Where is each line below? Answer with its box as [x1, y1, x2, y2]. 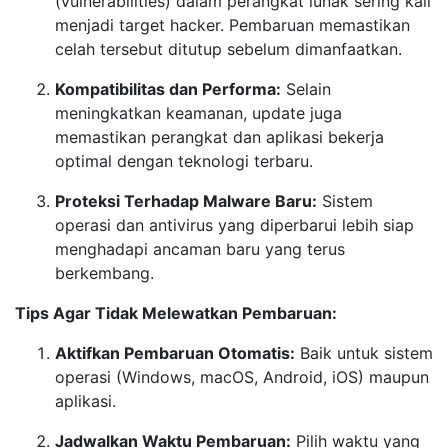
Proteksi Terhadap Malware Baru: [55, 191, 317, 211]
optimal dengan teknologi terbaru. [55, 151, 313, 171]
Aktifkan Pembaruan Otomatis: [55, 343, 295, 363]
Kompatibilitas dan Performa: [55, 79, 281, 99]
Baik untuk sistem [295, 343, 433, 363]
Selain [281, 79, 331, 99]
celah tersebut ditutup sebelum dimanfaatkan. [55, 39, 402, 59]
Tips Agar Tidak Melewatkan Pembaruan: [15, 303, 337, 323]
